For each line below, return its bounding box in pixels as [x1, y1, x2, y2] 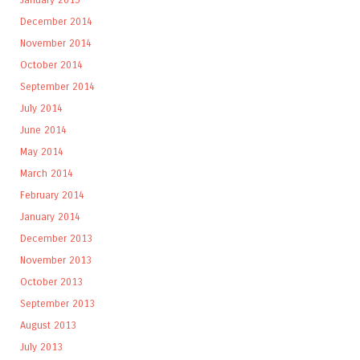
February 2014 [20, 188, 84, 201]
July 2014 [20, 101, 63, 114]
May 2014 [20, 145, 63, 157]
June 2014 [20, 123, 67, 136]
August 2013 [20, 318, 76, 331]
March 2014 [20, 166, 73, 179]
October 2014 [20, 58, 83, 71]
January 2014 [20, 210, 80, 223]
